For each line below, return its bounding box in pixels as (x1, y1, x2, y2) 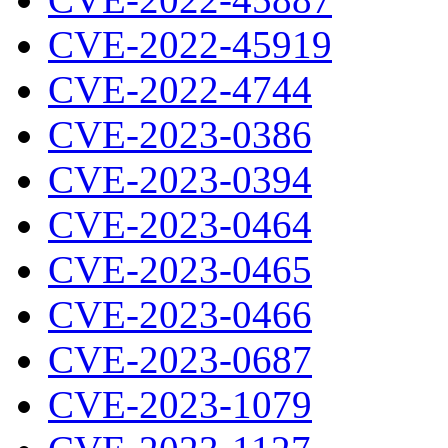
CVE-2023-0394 (48, 158, 312, 201)
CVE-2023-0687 (48, 338, 312, 381)
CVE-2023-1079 (48, 383, 312, 426)
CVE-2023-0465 (48, 248, 312, 291)
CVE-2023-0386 (48, 113, 312, 156)
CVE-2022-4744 (48, 68, 312, 111)
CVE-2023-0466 (48, 293, 312, 336)
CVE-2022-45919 (48, 23, 332, 66)
